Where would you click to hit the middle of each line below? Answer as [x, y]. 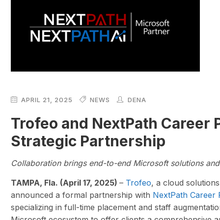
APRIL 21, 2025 [47, 100]
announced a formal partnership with [82, 195]
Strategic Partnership [88, 141]
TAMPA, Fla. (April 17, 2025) [65, 183]
